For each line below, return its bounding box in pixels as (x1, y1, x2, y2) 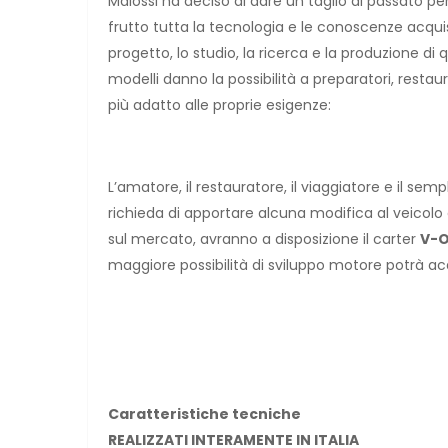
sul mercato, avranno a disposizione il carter (108, 228, 420, 249)
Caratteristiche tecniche (108, 403, 301, 424)
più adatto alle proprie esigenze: (108, 94, 331, 115)
